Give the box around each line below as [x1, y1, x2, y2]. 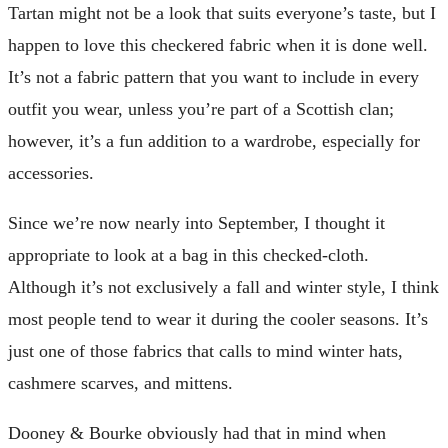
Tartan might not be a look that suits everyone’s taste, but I [8, 2, 436, 23]
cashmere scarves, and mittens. [8, 372, 233, 393]
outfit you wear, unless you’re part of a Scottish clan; [8, 98, 394, 119]
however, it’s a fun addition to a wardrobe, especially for [8, 130, 420, 151]
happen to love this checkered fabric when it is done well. [8, 34, 428, 55]
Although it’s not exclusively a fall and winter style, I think [8, 276, 439, 297]
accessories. [8, 162, 94, 183]
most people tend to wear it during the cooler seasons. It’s [8, 308, 428, 329]
